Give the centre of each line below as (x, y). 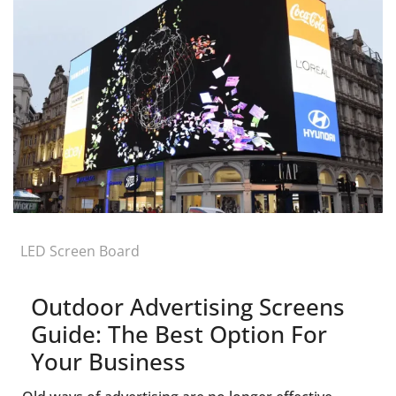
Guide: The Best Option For (179, 334)
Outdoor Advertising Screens (187, 306)
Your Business (108, 361)
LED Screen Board (80, 251)
